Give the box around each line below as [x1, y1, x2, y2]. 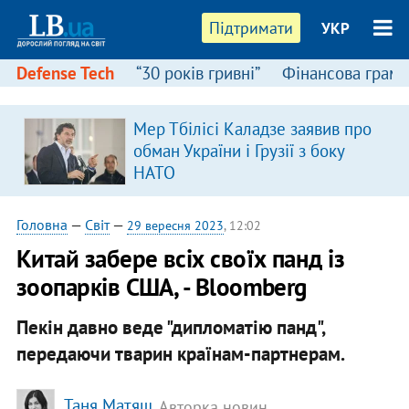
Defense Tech [16, 62, 114, 84]
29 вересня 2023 [126, 217, 224, 234]
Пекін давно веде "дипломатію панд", [16, 314, 325, 340]
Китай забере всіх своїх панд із [16, 243, 345, 274]
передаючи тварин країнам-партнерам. [16, 341, 345, 366]
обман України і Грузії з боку [132, 140, 344, 162]
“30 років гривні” [135, 62, 260, 84]
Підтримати [209, 17, 294, 38]
